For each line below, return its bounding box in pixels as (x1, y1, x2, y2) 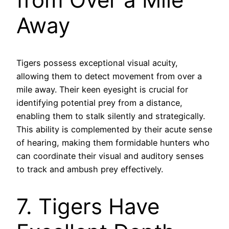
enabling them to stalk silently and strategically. (16, 111, 205, 122)
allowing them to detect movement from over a (16, 71, 202, 82)
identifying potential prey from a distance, (16, 98, 182, 108)
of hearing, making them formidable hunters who (16, 138, 210, 148)
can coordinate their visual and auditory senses (16, 151, 204, 162)
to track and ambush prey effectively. (16, 164, 163, 175)
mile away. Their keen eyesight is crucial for (16, 84, 188, 95)
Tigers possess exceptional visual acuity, (16, 58, 178, 68)
